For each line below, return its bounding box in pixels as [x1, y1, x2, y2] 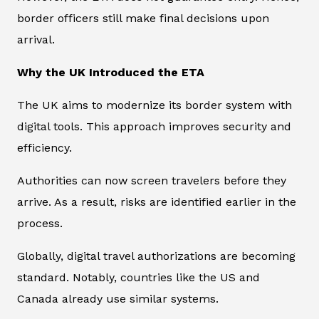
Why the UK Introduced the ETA [17, 66, 204, 80]
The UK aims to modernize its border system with [17, 98, 292, 113]
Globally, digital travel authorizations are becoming [17, 249, 296, 263]
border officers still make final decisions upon [17, 11, 269, 26]
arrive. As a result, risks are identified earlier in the [17, 195, 296, 209]
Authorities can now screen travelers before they [17, 174, 286, 188]
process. [17, 216, 63, 231]
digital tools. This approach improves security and [17, 120, 291, 134]
